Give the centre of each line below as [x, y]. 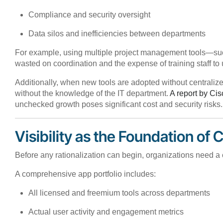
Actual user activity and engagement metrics [106, 212]
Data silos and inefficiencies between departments [117, 33]
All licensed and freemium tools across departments [119, 193]
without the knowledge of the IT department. [92, 93]
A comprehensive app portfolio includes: [85, 174]
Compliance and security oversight [90, 14]
